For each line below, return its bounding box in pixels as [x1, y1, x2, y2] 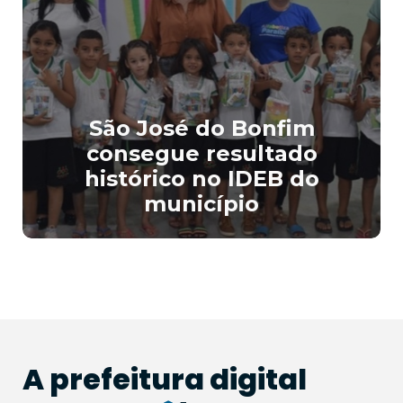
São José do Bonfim [88, 115, 315, 142]
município [144, 191, 259, 218]
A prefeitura [22, 359, 204, 400]
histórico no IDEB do [84, 166, 319, 193]
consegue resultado [85, 140, 318, 167]
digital [204, 359, 307, 400]
